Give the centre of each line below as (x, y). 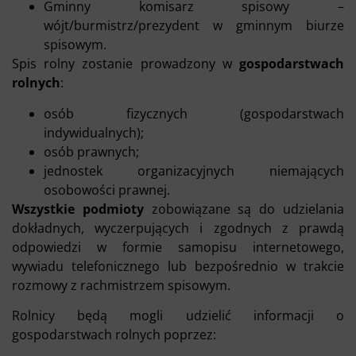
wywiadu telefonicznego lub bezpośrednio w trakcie (178, 266)
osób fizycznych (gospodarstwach (194, 113)
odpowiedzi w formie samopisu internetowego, (178, 247)
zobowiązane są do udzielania (244, 209)
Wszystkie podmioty (78, 209)
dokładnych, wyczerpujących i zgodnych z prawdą (178, 228)
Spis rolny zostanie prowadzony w (126, 64)
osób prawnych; (91, 151)
